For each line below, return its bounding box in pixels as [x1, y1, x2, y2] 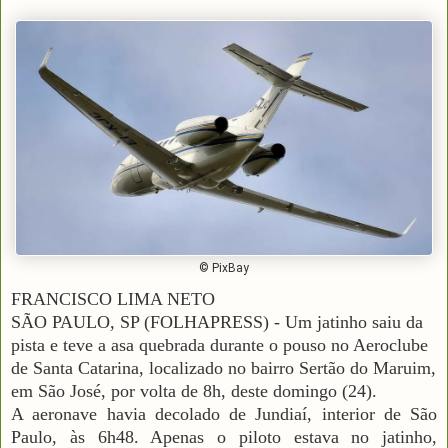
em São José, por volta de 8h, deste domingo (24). [11, 380, 377, 401]
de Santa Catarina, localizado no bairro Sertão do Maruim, [11, 357, 436, 378]
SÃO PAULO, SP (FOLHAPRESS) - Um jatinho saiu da [11, 311, 423, 332]
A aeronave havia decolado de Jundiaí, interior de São [11, 403, 437, 424]
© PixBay [199, 260, 249, 275]
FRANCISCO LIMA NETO [11, 288, 215, 309]
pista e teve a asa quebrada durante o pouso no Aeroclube [11, 334, 428, 355]
